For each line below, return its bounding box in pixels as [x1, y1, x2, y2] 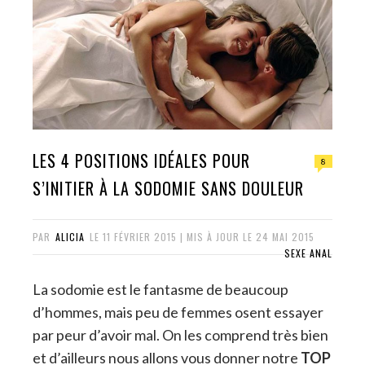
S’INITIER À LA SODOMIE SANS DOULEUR [33, 175, 304, 200]
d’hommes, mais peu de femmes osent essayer [33, 302, 323, 321]
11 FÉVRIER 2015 [103, 229, 177, 244]
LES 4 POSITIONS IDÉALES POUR [33, 147, 250, 173]
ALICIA [55, 229, 85, 244]
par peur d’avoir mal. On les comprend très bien [33, 325, 328, 344]
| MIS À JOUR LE [180, 229, 256, 244]
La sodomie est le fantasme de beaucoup [33, 279, 288, 298]
